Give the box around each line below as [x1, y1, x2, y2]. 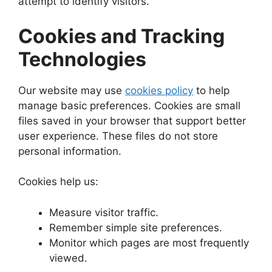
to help [193, 84, 229, 97]
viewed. [49, 251, 87, 264]
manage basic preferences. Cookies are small [18, 99, 240, 112]
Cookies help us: [18, 175, 98, 188]
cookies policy [125, 84, 193, 97]
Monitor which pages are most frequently [49, 236, 249, 249]
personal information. [18, 144, 121, 157]
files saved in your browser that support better [18, 114, 246, 127]
